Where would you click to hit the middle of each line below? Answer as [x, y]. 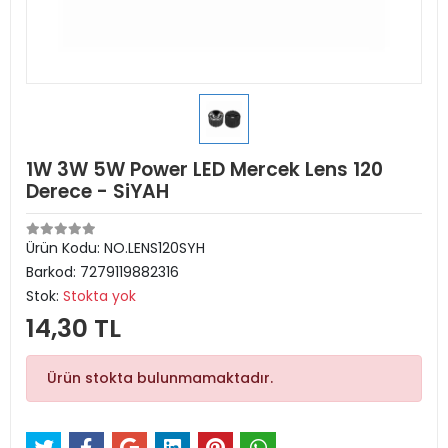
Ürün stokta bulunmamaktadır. [160, 378]
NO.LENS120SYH [154, 248]
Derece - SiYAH [97, 191]
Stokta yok [99, 296]
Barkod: [53, 272]
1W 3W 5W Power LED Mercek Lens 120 [204, 169]
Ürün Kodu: [65, 248]
